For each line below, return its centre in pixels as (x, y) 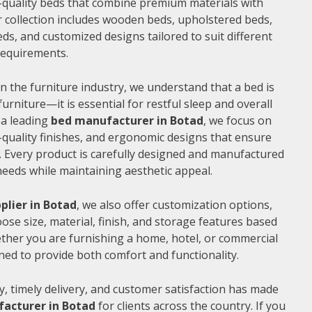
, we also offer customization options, (174, 204)
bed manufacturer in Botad (127, 120)
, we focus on (237, 120)
